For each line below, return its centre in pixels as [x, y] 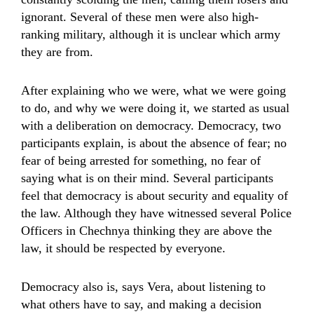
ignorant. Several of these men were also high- [140, 17]
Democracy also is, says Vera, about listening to [143, 287]
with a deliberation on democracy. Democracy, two [151, 125]
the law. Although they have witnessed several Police [156, 213]
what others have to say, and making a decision [141, 304]
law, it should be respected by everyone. [123, 248]
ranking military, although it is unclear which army [151, 34]
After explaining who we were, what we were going [153, 90]
